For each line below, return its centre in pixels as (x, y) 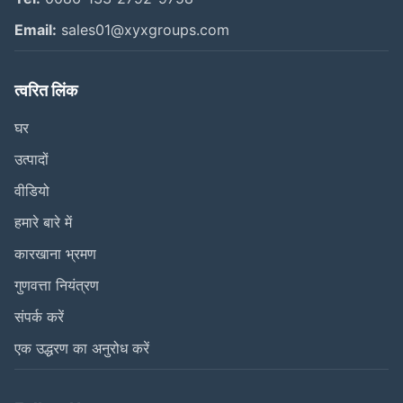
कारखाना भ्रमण (55, 253)
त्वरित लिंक (46, 90)
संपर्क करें (39, 316)
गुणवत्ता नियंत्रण (57, 285)
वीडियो (32, 190)
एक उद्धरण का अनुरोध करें (82, 348)
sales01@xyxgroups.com (143, 29)
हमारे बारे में (43, 222)
